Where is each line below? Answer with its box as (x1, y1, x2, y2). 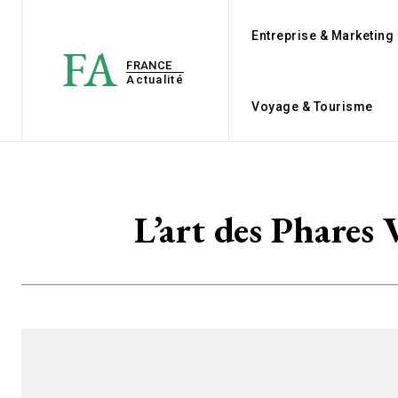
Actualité (126, 73, 184, 86)
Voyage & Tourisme (251, 99, 373, 114)
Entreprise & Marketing (251, 28, 394, 43)
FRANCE (126, 59, 172, 72)
